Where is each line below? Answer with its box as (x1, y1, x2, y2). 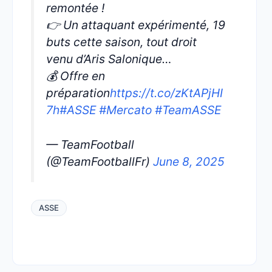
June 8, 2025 (153, 154, 225, 169)
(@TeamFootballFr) (46, 154, 153, 169)
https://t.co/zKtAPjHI (110, 86, 223, 100)
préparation (46, 86, 110, 100)
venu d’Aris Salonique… (46, 52, 172, 66)
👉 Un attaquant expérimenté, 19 (46, 18, 225, 32)
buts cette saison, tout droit (46, 35, 197, 49)
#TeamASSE (155, 103, 221, 117)
